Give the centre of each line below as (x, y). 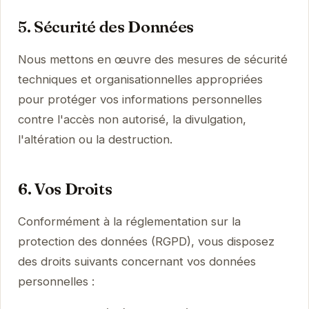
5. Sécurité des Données (106, 27)
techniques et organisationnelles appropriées (140, 80)
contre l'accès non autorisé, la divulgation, (132, 120)
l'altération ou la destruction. (95, 140)
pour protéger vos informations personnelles (140, 100)
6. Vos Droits (65, 189)
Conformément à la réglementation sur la (129, 222)
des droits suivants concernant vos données (137, 262)
